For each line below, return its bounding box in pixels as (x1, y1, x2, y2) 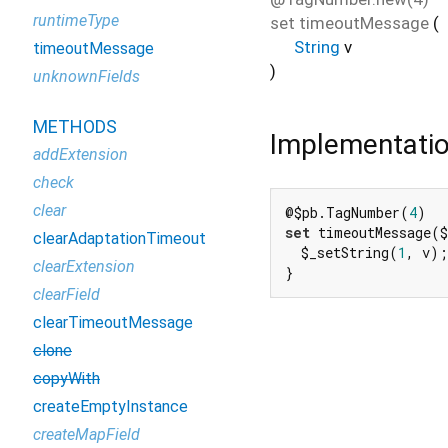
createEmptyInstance (33, 397, 188, 416)
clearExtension (33, 257, 135, 276)
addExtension (33, 145, 128, 164)
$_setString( (285, 243, 398, 263)
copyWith (33, 369, 100, 388)
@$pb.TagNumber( (285, 203, 409, 223)
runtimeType (33, 11, 119, 30)
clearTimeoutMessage (33, 313, 193, 332)
